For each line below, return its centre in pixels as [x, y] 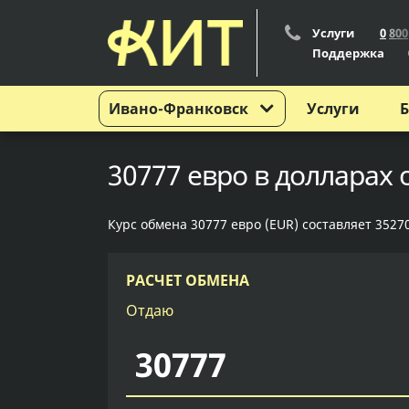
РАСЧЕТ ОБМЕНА [188, 280]
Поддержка [348, 53]
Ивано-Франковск [178, 109]
